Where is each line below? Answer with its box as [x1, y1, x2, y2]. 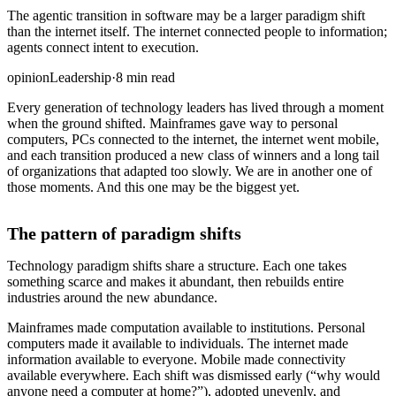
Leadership [49, 70, 111, 86]
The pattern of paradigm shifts [7, 224, 241, 244]
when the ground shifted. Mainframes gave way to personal [7, 116, 338, 132]
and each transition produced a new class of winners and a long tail [7, 148, 379, 164]
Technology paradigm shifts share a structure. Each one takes [7, 258, 346, 274]
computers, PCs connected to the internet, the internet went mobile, [7, 132, 379, 148]
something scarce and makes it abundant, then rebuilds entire [7, 274, 344, 290]
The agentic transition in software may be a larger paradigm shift [7, 8, 365, 24]
